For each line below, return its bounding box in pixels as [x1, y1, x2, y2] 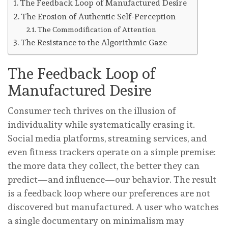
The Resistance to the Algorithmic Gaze [20, 37, 167, 47]
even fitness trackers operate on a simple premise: [8, 146, 216, 157]
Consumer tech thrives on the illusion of [8, 105, 176, 116]
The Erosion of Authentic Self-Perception [21, 11, 176, 21]
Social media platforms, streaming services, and [8, 132, 207, 144]
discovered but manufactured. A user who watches [8, 201, 219, 212]
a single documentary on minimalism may [8, 215, 184, 226]
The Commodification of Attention [37, 24, 156, 34]
